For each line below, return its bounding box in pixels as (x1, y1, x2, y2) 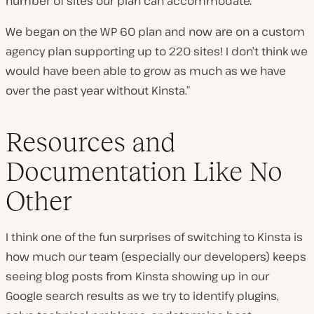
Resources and (6, 126, 175, 157)
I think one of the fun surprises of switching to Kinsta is (6, 228, 303, 245)
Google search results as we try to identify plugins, (6, 287, 279, 303)
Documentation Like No (6, 156, 282, 186)
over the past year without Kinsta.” (6, 83, 190, 99)
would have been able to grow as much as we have (6, 63, 286, 79)
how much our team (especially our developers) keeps (6, 248, 306, 264)
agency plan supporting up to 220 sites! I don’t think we (6, 43, 308, 60)
